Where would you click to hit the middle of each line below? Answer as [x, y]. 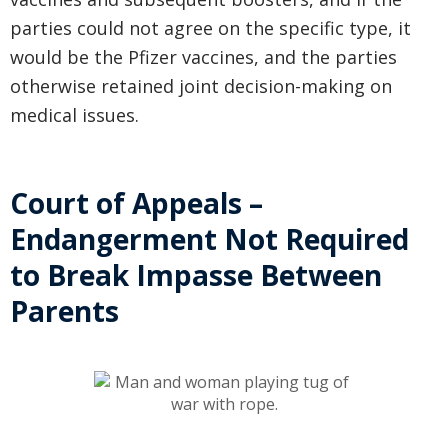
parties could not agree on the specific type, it [210, 28]
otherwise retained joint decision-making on [201, 86]
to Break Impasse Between [196, 275]
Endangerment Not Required [209, 239]
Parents [64, 311]
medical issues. [74, 115]
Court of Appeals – [136, 203]
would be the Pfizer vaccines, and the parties [203, 57]
